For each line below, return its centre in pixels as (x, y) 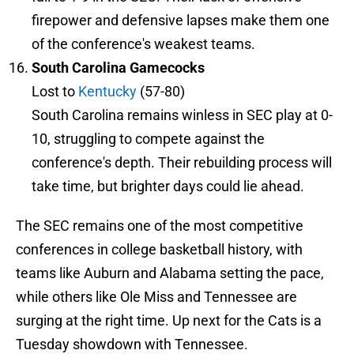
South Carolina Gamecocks (118, 68)
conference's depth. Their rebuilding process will (182, 163)
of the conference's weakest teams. (143, 44)
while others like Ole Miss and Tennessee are (156, 297)
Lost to (55, 92)
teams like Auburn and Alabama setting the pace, (170, 273)
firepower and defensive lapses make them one (181, 21)
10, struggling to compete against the (148, 139)
